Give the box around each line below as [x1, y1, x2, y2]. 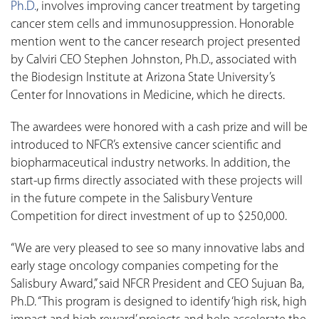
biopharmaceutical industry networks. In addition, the [11, 157, 291, 171]
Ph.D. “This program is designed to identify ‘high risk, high [11, 296, 307, 310]
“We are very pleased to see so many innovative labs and [11, 242, 305, 256]
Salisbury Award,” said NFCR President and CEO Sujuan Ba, [11, 278, 304, 292]
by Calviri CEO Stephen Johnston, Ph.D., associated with [11, 53, 297, 68]
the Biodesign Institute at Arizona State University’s [11, 71, 276, 85]
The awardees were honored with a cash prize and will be [11, 121, 308, 135]
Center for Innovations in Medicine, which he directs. [11, 89, 285, 103]
